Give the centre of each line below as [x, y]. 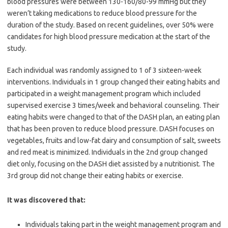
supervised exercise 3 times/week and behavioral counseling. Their [113, 105]
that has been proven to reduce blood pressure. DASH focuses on [111, 129]
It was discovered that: [46, 200]
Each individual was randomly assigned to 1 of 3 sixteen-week [104, 70]
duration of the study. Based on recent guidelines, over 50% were [110, 25]
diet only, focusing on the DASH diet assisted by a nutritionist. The [111, 164]
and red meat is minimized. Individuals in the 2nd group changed [107, 152]
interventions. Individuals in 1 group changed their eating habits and [113, 82]
